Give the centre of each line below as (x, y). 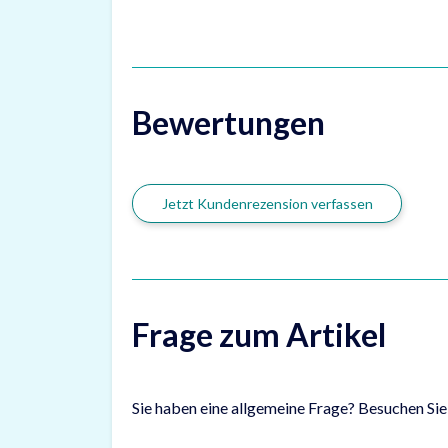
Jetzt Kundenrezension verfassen (267, 203)
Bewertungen (228, 122)
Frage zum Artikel (259, 334)
